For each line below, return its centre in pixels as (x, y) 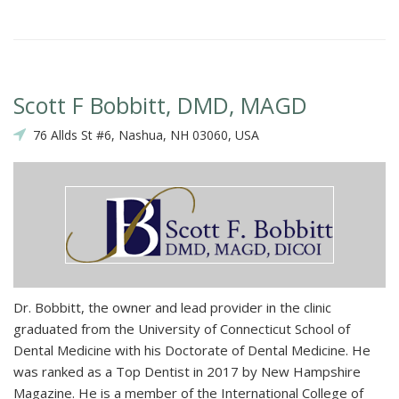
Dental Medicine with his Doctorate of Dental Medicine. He (192, 350)
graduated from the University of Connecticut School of (182, 329)
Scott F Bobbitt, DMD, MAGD (160, 106)
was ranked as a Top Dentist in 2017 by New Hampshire (187, 372)
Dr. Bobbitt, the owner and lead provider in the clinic (172, 308)
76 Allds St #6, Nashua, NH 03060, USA (142, 135)
